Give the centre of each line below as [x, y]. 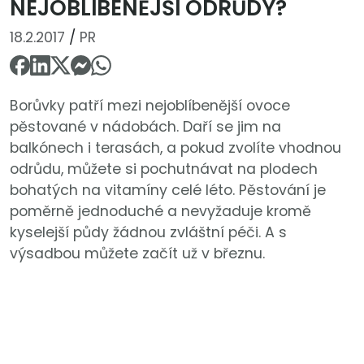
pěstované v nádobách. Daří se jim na [145, 127]
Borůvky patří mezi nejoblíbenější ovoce [150, 106]
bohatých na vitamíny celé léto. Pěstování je [168, 191]
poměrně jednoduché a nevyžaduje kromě [160, 212]
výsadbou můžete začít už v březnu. [137, 254]
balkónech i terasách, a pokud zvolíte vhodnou [175, 148]
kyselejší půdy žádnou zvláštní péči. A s [148, 233]
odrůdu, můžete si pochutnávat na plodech [164, 169]
